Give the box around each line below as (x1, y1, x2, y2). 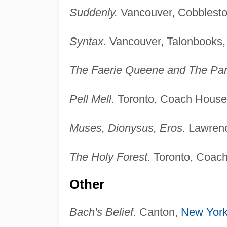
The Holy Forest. (69, 150, 150, 164)
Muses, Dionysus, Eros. (69, 122, 185, 135)
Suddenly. (69, 6, 118, 19)
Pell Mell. (69, 93, 115, 106)
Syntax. (69, 35, 106, 48)
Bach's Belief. (69, 206, 136, 219)
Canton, (136, 206, 181, 219)
